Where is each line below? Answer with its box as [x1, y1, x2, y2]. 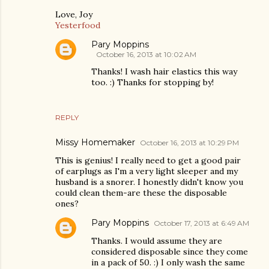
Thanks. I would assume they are [91, 235, 222, 246]
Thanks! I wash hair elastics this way [91, 66, 237, 77]
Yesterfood [55, 20, 100, 31]
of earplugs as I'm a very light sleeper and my [55, 166, 238, 177]
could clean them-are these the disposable [55, 187, 227, 198]
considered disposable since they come [91, 246, 248, 257]
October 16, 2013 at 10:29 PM [140, 138, 239, 147]
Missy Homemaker [55, 137, 135, 148]
